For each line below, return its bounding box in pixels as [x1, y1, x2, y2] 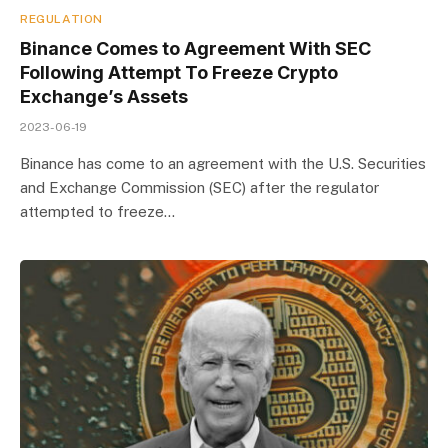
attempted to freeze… [20, 202, 175, 220]
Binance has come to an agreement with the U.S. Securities [20, 154, 426, 172]
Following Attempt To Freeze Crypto [20, 61, 338, 83]
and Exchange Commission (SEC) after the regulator [20, 178, 379, 196]
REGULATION [20, 11, 103, 26]
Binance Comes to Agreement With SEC [20, 37, 371, 59]
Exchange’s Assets [20, 85, 188, 107]
